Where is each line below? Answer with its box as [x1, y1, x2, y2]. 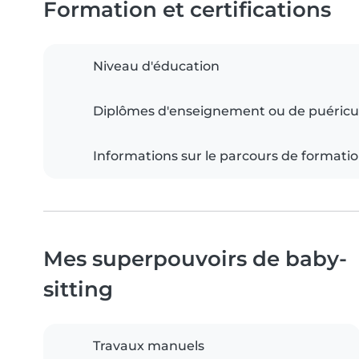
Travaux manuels [93, 337, 204, 353]
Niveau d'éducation [93, 58, 220, 74]
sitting [43, 276, 113, 301]
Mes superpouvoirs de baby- [43, 245, 347, 271]
